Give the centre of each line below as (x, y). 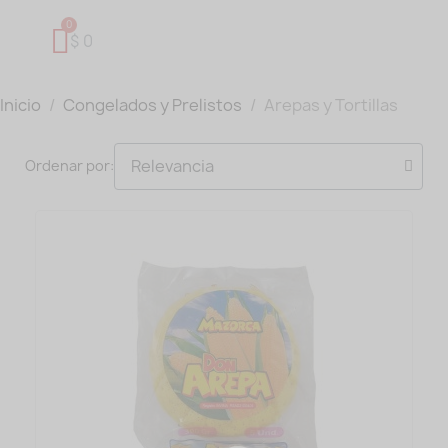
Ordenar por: (69, 166)
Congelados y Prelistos (152, 104)
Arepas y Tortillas (331, 104)
